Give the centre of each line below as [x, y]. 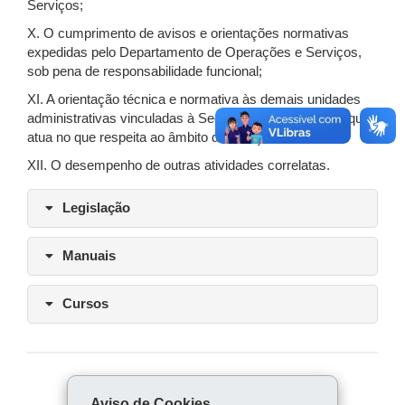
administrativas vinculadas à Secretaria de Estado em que [198, 118]
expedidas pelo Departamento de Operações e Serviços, [194, 52]
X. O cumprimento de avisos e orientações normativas [188, 33]
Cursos [82, 304]
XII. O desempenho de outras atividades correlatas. [179, 165]
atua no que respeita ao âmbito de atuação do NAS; [179, 137]
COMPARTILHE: [202, 390]
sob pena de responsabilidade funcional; [145, 71]
